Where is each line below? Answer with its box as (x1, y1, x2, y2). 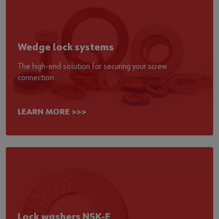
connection (18, 74, 54, 82)
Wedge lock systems (18, 43, 114, 52)
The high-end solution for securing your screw (18, 63, 167, 71)
